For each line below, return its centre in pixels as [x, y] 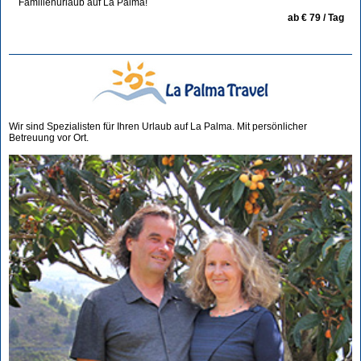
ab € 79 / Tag [316, 17]
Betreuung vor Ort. [49, 137]
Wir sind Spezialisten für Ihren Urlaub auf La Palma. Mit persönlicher [158, 126]
